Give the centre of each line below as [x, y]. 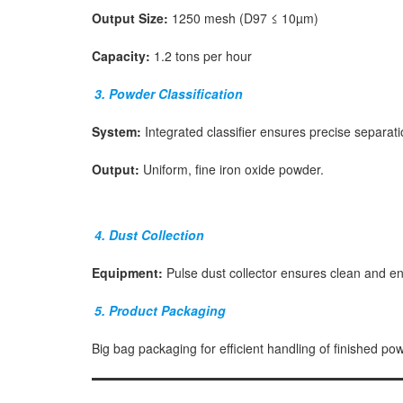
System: [116, 132]
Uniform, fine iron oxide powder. [232, 170]
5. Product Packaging [160, 310]
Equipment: [127, 272]
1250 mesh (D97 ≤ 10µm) [245, 18]
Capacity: [121, 56]
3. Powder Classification [168, 94]
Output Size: [132, 18]
